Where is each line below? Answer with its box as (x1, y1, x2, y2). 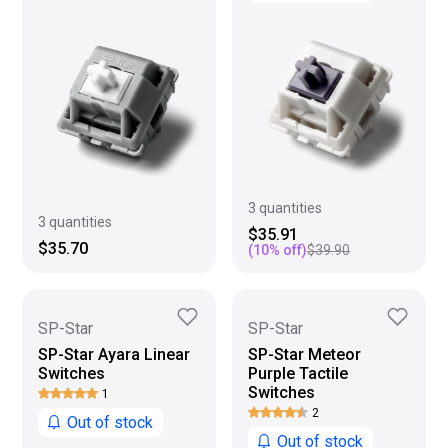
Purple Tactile (248, 364, 348, 384)
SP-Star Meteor (248, 345, 361, 365)
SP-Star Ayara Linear (38, 345, 190, 365)
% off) (269, 242, 307, 259)
